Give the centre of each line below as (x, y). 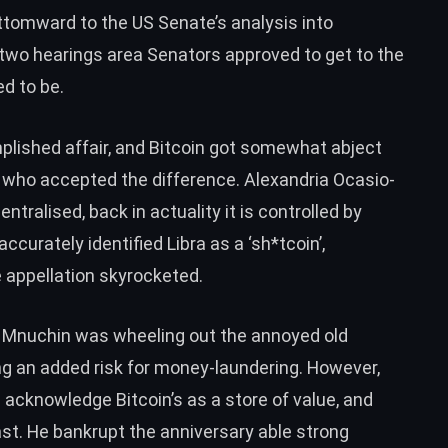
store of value (280, 400)
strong (322, 432)
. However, (339, 368)
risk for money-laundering (196, 368)
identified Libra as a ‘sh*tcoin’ (205, 243)
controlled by (310, 211)
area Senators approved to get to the (253, 54)
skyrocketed (149, 275)
